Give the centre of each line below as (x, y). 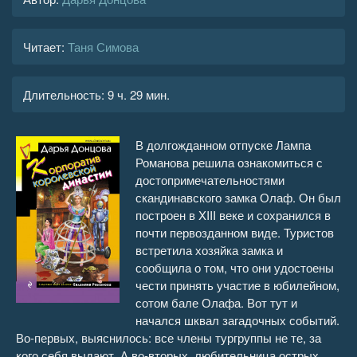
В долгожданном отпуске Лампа (223, 145)
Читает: (44, 47)
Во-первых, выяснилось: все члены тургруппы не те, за (169, 337)
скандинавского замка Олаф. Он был (238, 197)
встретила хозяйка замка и (209, 250)
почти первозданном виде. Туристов (235, 232)
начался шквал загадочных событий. (237, 320)
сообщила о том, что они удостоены (235, 267)
